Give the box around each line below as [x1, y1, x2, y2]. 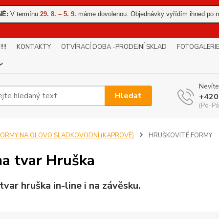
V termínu [8, 10, 40, 18]
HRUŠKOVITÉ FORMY [147, 131, 212, 140]
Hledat [115, 90, 142, 101]
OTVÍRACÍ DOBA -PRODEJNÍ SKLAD [61, 43, 167, 52]
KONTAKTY [17, 43, 51, 52]
